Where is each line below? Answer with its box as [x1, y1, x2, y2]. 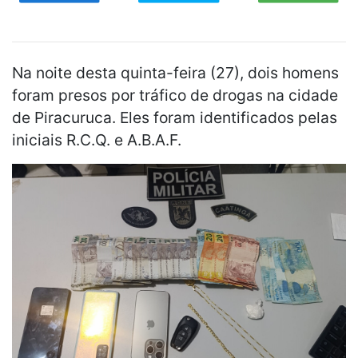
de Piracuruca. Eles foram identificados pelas [12, 108, 337, 128]
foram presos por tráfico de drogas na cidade [12, 86, 338, 105]
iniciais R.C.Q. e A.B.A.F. [12, 130, 181, 150]
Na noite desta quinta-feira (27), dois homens [12, 63, 339, 83]
